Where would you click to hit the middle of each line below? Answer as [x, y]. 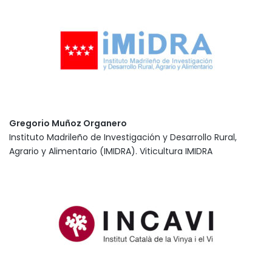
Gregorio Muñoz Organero [68, 123]
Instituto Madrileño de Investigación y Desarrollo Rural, [123, 137]
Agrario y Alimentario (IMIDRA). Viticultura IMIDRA [111, 151]
